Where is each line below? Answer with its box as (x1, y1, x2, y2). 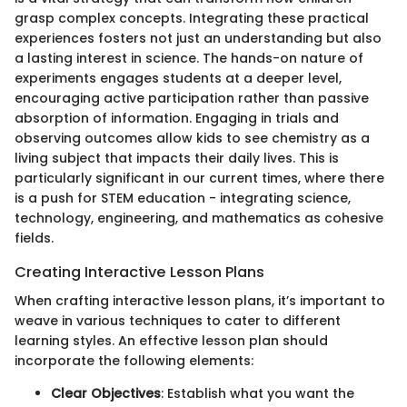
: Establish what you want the (161, 384, 354, 403)
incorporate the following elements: (15, 352, 253, 371)
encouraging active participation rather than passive (15, 88, 369, 107)
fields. (15, 228, 54, 247)
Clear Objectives (51, 384, 161, 403)
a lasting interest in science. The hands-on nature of (15, 48, 363, 67)
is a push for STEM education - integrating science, (15, 188, 351, 207)
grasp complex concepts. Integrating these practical (15, 8, 369, 27)
